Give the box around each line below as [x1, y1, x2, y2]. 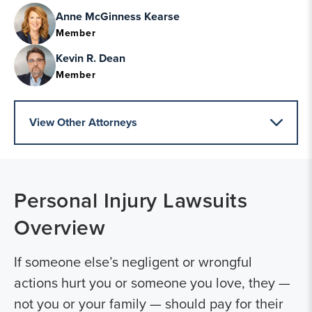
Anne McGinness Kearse [56, 8, 180, 24]
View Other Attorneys [29, 114, 137, 130]
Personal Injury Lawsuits [14, 185, 247, 215]
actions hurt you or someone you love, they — [14, 272, 290, 292]
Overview [14, 212, 105, 242]
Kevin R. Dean [56, 49, 125, 66]
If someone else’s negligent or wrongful [14, 251, 252, 272]
